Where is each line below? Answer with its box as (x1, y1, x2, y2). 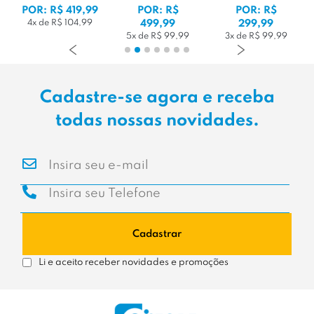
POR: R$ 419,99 (21, 6, 98, 15)
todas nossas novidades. (55, 112, 259, 130)
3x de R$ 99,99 (224, 32, 287, 41)
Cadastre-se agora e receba (39, 89, 275, 107)
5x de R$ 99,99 (126, 32, 189, 41)
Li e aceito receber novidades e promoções (39, 258, 228, 267)
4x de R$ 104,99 (27, 19, 93, 27)
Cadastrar (132, 228, 182, 239)
